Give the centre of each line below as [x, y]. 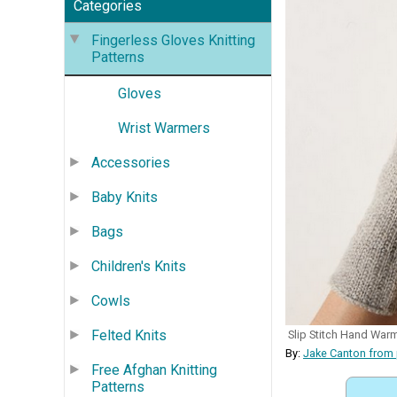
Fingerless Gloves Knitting [173, 40]
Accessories [131, 162]
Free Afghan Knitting [154, 370]
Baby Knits [125, 197]
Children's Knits [139, 266]
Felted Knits [129, 335]
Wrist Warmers [164, 128]
